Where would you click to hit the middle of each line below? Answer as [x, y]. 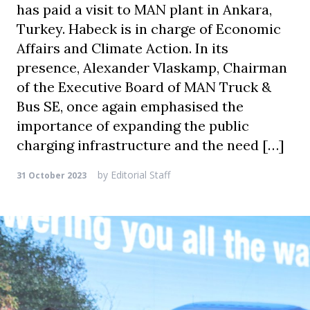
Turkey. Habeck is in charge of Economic [149, 29]
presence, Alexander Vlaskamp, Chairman [152, 67]
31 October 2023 [52, 175]
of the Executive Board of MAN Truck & [144, 87]
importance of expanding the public [133, 126]
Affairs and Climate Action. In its [122, 48]
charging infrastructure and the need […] [151, 145]
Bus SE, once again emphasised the [130, 106]
